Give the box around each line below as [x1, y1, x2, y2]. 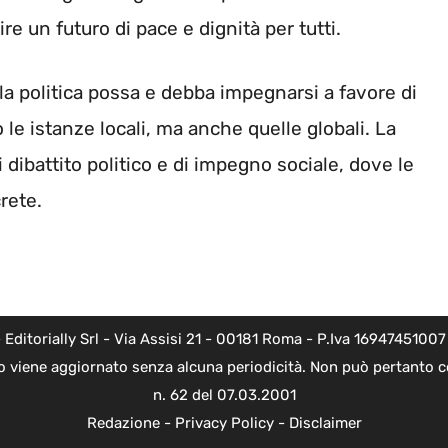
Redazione [86, 413, 160, 432]
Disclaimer [288, 413, 362, 432]
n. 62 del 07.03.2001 [152, 385, 296, 404]
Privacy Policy [174, 413, 274, 432]
